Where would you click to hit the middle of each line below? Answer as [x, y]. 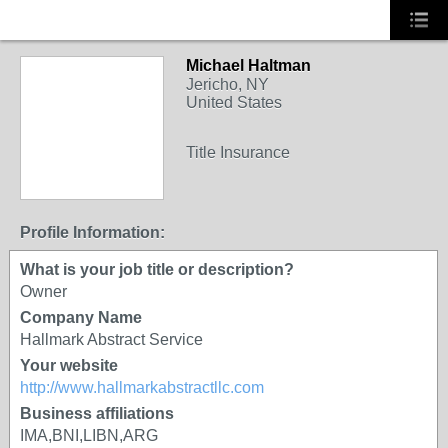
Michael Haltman [248, 65]
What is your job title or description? [157, 269]
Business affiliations [97, 413]
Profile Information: [92, 232]
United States [234, 102]
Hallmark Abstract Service [111, 339]
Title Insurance [238, 152]
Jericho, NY [227, 84]
